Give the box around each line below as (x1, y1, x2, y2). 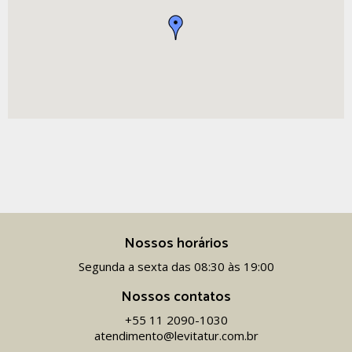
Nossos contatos (121, 285, 231, 309)
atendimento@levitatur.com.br (93, 328, 258, 343)
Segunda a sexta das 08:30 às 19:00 (78, 258, 274, 274)
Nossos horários (123, 232, 229, 255)
